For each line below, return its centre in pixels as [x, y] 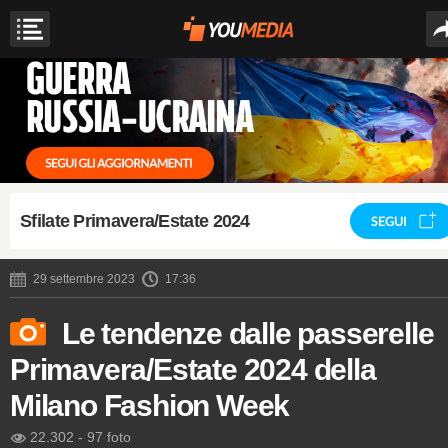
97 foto [109, 436]
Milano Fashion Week [150, 405]
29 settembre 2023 [84, 278]
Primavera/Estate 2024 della [193, 369]
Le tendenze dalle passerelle [248, 333]
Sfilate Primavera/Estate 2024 [135, 221]
